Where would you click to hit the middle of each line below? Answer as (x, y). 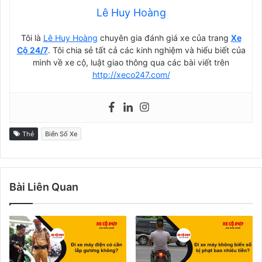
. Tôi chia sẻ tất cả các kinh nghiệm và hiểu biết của (146, 50)
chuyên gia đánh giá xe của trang (164, 37)
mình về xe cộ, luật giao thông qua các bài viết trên (131, 62)
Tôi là (32, 37)
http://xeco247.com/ (131, 74)
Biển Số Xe (61, 134)
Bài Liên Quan (44, 187)
